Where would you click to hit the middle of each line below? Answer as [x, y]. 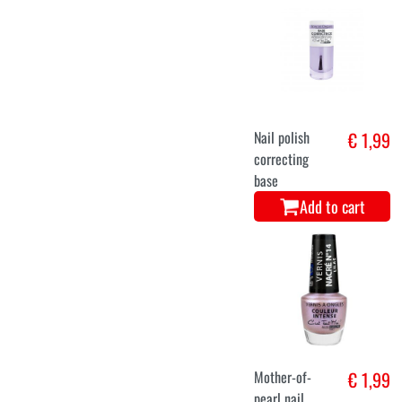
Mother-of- [283, 377]
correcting [282, 159]
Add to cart [332, 206]
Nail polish [282, 137]
